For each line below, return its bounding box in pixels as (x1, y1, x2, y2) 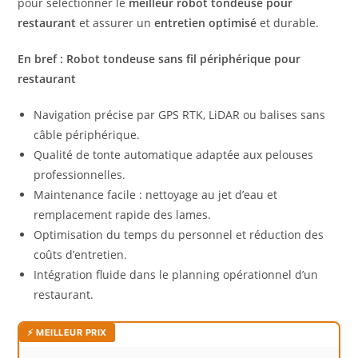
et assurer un (76, 15, 155, 31)
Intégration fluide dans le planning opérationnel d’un (34, 267, 319, 283)
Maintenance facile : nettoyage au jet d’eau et (34, 187, 278, 203)
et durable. (257, 15, 320, 31)
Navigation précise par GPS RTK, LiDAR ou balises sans (34, 107, 326, 123)
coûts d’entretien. (34, 247, 128, 263)
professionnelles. (34, 167, 126, 183)
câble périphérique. (34, 127, 141, 143)
